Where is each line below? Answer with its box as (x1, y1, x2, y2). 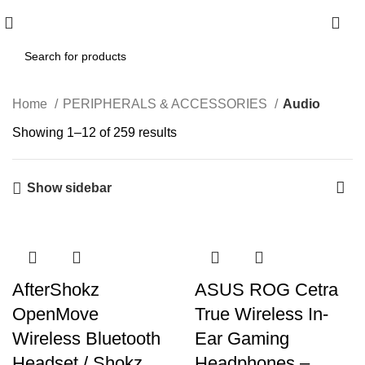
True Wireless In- (195, 304, 328, 324)
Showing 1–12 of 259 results (12, 125, 177, 139)
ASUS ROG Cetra (195, 279, 338, 300)
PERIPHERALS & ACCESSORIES (63, 97, 270, 111)
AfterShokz (12, 279, 99, 300)
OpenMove (12, 304, 99, 324)
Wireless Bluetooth (12, 328, 161, 349)
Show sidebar (26, 181, 112, 195)
